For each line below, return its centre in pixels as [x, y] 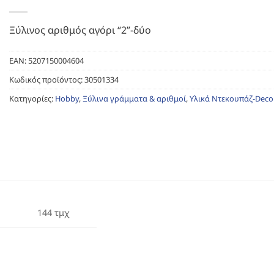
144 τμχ [53, 212]
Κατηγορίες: [32, 98]
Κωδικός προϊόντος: [47, 79]
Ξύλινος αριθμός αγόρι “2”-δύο [80, 30]
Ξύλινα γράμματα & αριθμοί [134, 98]
